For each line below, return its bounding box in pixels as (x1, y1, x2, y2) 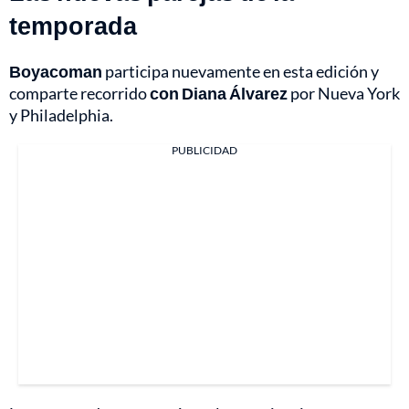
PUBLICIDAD (172, 143, 237, 158)
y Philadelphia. (9, 105, 113, 126)
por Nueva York (288, 83, 400, 104)
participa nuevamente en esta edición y (102, 61, 379, 82)
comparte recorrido (9, 83, 150, 104)
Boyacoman (9, 61, 102, 82)
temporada (9, 10, 137, 41)
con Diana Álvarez (150, 83, 288, 104)
